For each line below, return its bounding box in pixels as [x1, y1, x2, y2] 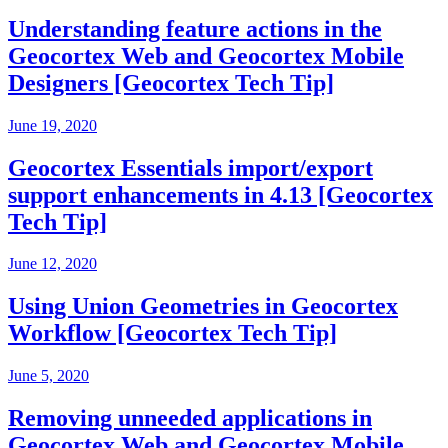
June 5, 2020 [8, 367, 89, 385]
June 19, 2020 [8, 116, 97, 134]
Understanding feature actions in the [8, 15, 382, 42]
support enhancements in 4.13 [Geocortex [8, 181, 433, 208]
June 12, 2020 [8, 255, 97, 273]
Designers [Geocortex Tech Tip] [8, 69, 334, 96]
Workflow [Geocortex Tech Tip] [8, 320, 337, 347]
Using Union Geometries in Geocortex [8, 293, 398, 320]
